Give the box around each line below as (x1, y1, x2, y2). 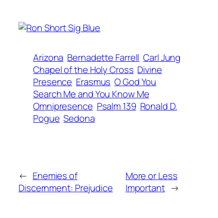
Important (125, 182, 165, 195)
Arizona (33, 51, 64, 64)
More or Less (125, 169, 178, 182)
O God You (114, 75, 157, 89)
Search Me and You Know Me (33, 88, 149, 101)
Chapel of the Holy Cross (33, 63, 134, 76)
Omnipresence (33, 100, 93, 113)
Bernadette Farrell (67, 51, 140, 64)
